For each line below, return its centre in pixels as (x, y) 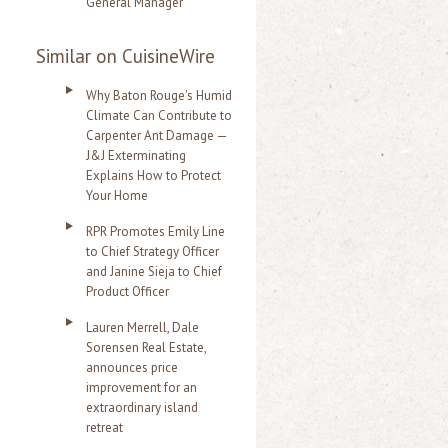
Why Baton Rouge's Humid (159, 95)
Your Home (117, 195)
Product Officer (127, 291)
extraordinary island (142, 407)
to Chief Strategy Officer (152, 251)
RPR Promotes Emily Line (155, 231)
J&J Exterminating (136, 155)
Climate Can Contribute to (159, 115)
